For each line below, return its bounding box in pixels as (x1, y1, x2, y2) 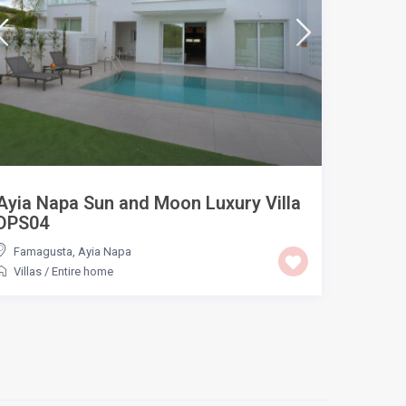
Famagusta (13, 244, 72, 258)
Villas (13, 264, 42, 278)
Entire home (51, 264, 113, 278)
